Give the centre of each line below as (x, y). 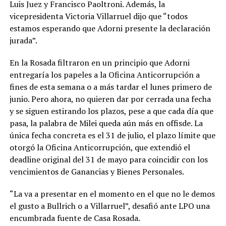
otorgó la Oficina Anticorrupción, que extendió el (100, 148)
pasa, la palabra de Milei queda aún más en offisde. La (106, 123)
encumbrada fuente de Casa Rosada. (75, 218)
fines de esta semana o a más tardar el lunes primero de (110, 87)
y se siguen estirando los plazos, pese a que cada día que (111, 111)
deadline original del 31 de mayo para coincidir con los (108, 160)
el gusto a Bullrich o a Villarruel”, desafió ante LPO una (109, 206)
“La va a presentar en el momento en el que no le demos (112, 194)
